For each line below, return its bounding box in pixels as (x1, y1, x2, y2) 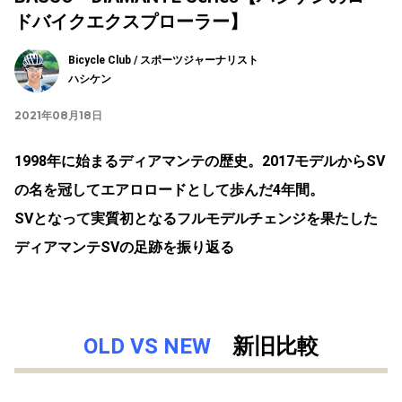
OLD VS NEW (83, 333, 211, 359)
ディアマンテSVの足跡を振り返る (14, 238, 234, 256)
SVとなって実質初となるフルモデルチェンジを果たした (14, 209, 378, 227)
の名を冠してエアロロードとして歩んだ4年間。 (14, 180, 324, 198)
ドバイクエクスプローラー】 (14, 10, 248, 32)
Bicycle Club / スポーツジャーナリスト (68, 53, 258, 66)
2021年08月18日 (14, 108, 102, 122)
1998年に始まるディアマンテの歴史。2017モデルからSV (14, 152, 385, 170)
